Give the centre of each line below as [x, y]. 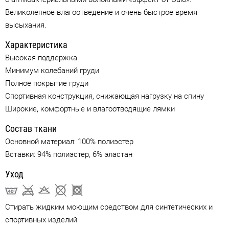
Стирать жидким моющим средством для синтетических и [109, 207]
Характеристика [36, 44]
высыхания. [26, 25]
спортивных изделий [41, 220]
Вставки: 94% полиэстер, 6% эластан [69, 154]
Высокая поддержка [41, 58]
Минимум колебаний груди [52, 70]
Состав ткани [31, 128]
